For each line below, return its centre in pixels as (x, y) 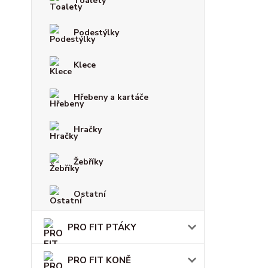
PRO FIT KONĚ (99, 260)
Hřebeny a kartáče (111, 97)
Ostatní (90, 194)
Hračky (88, 130)
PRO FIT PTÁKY (102, 227)
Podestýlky (96, 33)
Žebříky (88, 162)
